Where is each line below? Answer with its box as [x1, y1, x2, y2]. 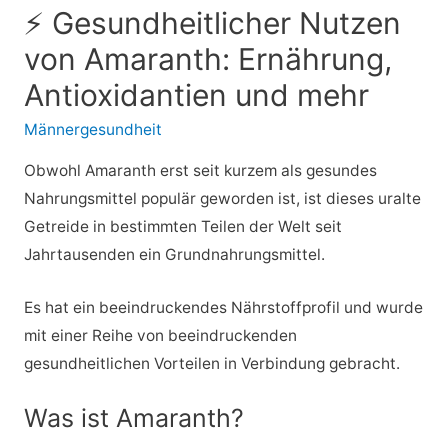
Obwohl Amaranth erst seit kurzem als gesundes [23, 160, 377, 180]
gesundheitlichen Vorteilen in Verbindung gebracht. [23, 353, 400, 373]
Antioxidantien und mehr [23, 77, 369, 114]
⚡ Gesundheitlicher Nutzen [23, 5, 401, 42]
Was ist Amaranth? [23, 403, 244, 434]
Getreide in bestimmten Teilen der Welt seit [23, 216, 342, 236]
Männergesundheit [23, 120, 162, 140]
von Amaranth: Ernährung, [23, 41, 392, 78]
